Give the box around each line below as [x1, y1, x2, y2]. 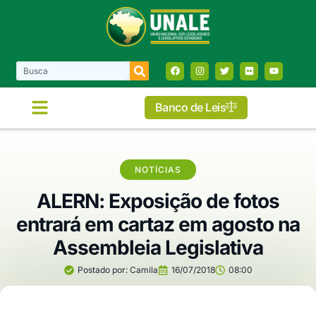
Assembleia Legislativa [53, 235, 263, 260]
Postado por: [77, 264, 128, 275]
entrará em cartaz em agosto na [16, 212, 300, 236]
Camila [127, 264, 158, 275]
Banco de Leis [154, 100, 226, 115]
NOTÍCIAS [135, 164, 181, 175]
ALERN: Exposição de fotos [37, 188, 279, 213]
